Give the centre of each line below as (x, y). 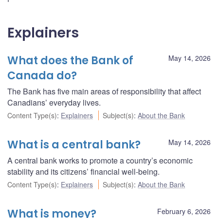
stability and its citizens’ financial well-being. (83, 172)
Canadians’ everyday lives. (54, 103)
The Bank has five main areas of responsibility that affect (104, 91)
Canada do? (42, 76)
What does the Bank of (70, 61)
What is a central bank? (74, 145)
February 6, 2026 (184, 211)
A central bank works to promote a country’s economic (100, 161)
